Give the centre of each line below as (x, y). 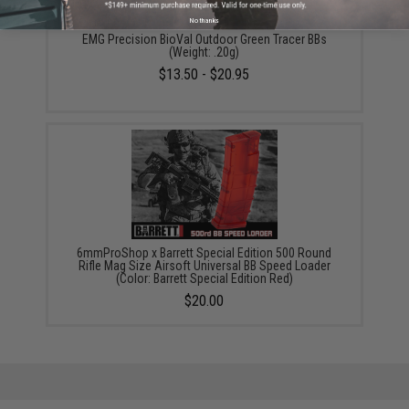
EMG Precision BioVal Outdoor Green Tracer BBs (204, 39)
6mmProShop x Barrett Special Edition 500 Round (204, 252)
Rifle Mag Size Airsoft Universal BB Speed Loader (204, 265)
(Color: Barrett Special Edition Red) (204, 278)
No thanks (204, 20)
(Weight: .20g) (204, 52)
